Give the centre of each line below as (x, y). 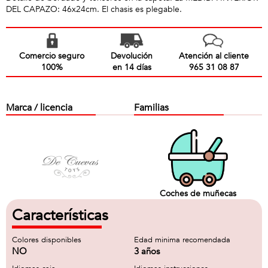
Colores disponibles (47, 240)
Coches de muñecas (198, 193)
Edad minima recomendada (182, 240)
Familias (151, 108)
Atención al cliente (214, 56)
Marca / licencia (39, 108)
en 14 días (132, 67)
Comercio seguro (52, 56)
